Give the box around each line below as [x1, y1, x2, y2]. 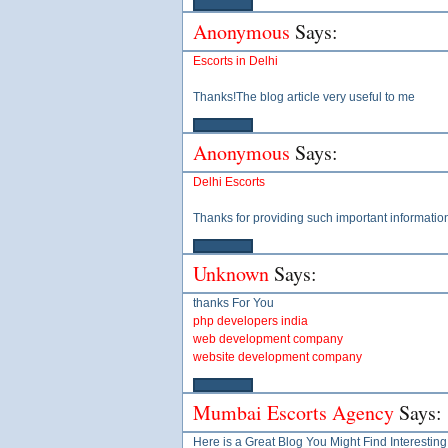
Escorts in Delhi [193, 54, 278, 68]
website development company [193, 350, 362, 364]
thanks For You [193, 296, 274, 310]
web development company [193, 332, 343, 346]
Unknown [193, 260, 269, 287]
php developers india [193, 314, 308, 328]
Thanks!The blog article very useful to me [193, 90, 415, 104]
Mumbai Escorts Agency [193, 399, 394, 426]
